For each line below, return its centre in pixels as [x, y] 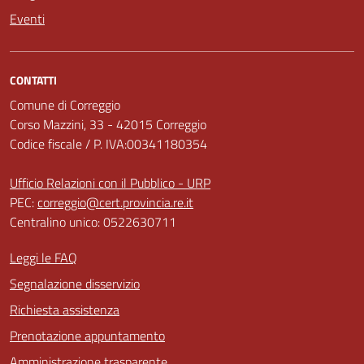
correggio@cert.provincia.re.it [115, 202]
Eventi [27, 18]
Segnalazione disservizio [75, 283]
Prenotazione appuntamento [87, 335]
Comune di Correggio [65, 104]
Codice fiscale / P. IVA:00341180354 [108, 143]
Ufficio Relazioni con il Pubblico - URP [110, 182]
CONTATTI [33, 80]
